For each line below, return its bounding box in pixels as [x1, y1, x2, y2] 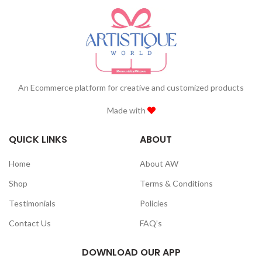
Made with [106, 105, 147, 115]
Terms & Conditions [140, 178, 213, 188]
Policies [140, 198, 168, 208]
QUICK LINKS [9, 132, 67, 146]
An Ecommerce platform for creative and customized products [18, 82, 244, 92]
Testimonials [9, 198, 56, 208]
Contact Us [9, 218, 51, 228]
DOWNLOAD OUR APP [81, 245, 181, 259]
